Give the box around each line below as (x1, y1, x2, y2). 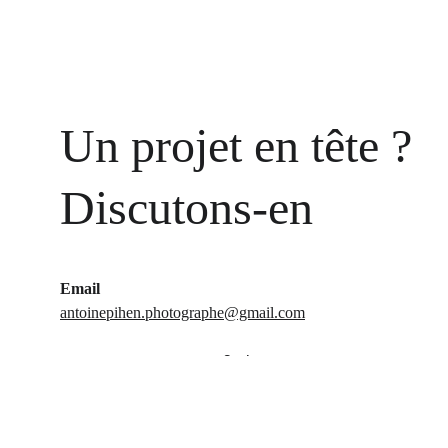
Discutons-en (60, 181, 313, 234)
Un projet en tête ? (60, 119, 424, 172)
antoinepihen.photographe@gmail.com (60, 304, 305, 321)
